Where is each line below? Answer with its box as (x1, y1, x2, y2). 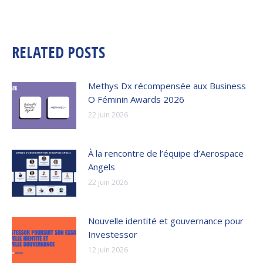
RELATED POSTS (12, 42, 105, 63)
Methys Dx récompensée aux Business (88, 80, 246, 92)
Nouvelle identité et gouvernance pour (88, 215, 244, 227)
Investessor (88, 228, 137, 241)
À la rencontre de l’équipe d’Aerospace (88, 147, 244, 160)
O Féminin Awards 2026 (88, 93, 184, 106)
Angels (88, 161, 115, 173)
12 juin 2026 (88, 245, 128, 255)
